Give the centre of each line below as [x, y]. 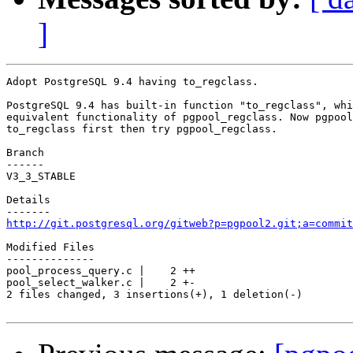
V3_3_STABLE [41, 176]
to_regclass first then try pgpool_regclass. [142, 129]
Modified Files [50, 247]
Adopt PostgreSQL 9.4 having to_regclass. [132, 82]
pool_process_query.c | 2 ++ [101, 271]
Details [28, 200]
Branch [25, 153]
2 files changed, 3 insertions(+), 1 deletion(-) [154, 295]
